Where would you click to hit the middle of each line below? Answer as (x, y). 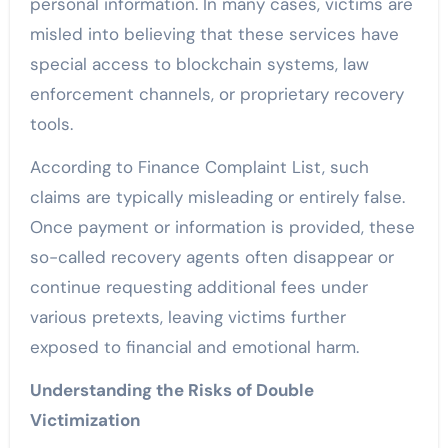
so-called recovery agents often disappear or (211, 257)
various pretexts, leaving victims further (187, 317)
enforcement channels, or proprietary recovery (216, 94)
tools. (51, 124)
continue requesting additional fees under (198, 287)
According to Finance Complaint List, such (199, 167)
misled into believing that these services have (214, 34)
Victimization (84, 420)
